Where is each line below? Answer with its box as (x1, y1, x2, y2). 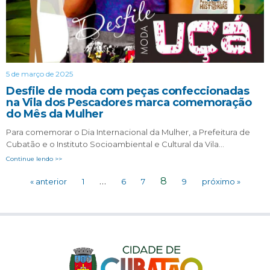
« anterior (30, 176, 67, 186)
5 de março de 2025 (6, 69, 73, 78)
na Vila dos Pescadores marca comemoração (6, 95, 251, 109)
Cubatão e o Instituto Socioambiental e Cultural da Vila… (6, 139, 224, 149)
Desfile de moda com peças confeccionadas (6, 84, 249, 98)
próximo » (201, 176, 240, 186)
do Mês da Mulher (6, 107, 103, 121)
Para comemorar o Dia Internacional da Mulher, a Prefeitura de (6, 127, 250, 137)
